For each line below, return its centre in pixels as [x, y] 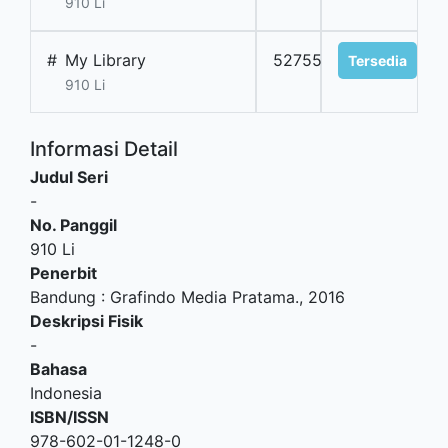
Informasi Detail [104, 149]
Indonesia [66, 393]
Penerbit [63, 273]
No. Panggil [73, 225]
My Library [105, 60]
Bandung [63, 297]
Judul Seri [69, 177]
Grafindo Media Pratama [202, 297]
